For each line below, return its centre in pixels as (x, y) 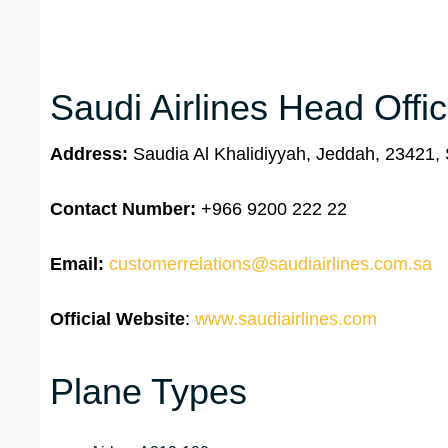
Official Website (117, 319)
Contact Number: (123, 209)
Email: (77, 264)
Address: (91, 154)
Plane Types (148, 392)
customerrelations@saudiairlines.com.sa (270, 264)
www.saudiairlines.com (286, 319)
